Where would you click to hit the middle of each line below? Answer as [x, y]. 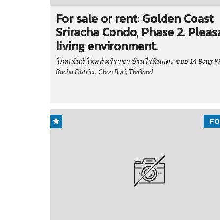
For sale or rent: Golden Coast [135, 19]
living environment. [107, 46]
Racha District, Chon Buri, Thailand [104, 72]
